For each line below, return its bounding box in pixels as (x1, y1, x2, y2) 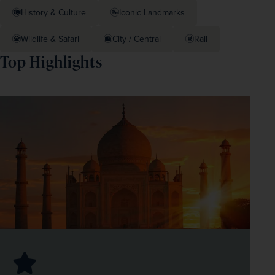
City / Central (112, 32, 161, 45)
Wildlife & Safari (21, 32, 79, 45)
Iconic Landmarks (119, 6, 185, 19)
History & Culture (21, 6, 86, 19)
